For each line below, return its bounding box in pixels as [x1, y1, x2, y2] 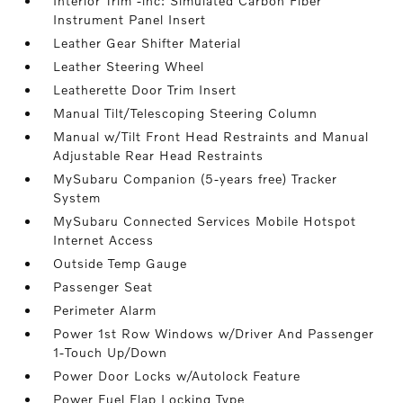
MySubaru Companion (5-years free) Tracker [53, 171, 338, 187]
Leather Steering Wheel [53, 58, 205, 75]
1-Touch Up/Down [53, 345, 168, 361]
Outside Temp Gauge [53, 255, 188, 272]
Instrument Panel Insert [53, 12, 207, 28]
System [53, 190, 102, 206]
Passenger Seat [53, 279, 154, 295]
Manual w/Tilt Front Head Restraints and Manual [53, 129, 370, 145]
